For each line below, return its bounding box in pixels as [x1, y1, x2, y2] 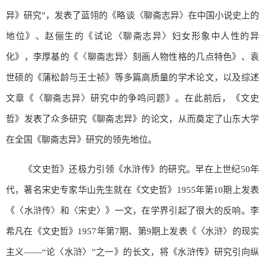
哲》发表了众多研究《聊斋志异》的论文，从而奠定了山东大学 [6, 114, 259, 124]
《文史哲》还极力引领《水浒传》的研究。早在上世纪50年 [24, 164, 259, 174]
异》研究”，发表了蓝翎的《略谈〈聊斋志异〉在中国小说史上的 [6, 10, 259, 20]
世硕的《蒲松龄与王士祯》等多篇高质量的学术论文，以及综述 [6, 72, 259, 82]
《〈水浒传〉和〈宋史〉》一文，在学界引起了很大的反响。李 [6, 205, 259, 215]
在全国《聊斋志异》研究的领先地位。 [6, 134, 157, 144]
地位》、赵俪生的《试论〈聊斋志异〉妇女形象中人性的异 [6, 31, 259, 41]
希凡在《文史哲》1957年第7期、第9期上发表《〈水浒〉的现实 [6, 226, 259, 236]
